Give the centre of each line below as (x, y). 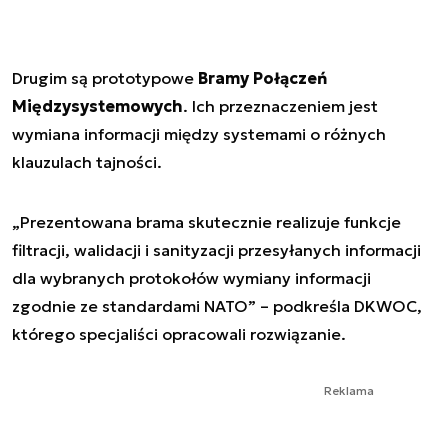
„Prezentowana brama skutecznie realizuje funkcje (206, 221)
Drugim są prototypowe (105, 77)
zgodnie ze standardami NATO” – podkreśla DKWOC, (217, 305)
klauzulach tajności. (89, 161)
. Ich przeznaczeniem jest (280, 105)
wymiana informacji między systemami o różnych (199, 133)
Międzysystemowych (97, 105)
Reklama (349, 390)
